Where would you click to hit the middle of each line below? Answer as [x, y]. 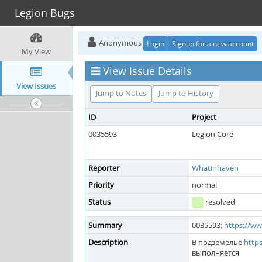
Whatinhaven [215, 168]
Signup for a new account [213, 43]
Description [108, 242]
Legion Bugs [45, 13]
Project [204, 117]
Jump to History [186, 93]
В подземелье [218, 242]
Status [99, 202]
